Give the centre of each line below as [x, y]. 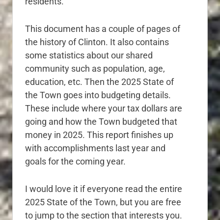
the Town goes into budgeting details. [98, 95]
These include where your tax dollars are [104, 108]
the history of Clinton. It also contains [97, 42]
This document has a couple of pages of [103, 28]
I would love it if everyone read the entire [104, 189]
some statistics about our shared [89, 55]
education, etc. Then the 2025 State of [99, 82]
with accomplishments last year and [95, 148]
